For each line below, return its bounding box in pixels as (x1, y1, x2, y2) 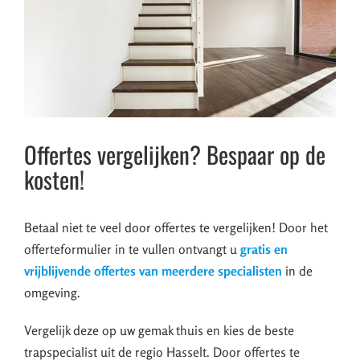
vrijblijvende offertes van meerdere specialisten (24, 263, 282, 280)
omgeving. (24, 284, 80, 301)
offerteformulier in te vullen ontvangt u (24, 241, 240, 258)
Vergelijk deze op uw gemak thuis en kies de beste (24, 322, 294, 339)
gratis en (240, 241, 288, 258)
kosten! (24, 162, 84, 197)
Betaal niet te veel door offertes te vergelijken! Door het (24, 219, 328, 236)
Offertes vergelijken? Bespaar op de (24, 137, 325, 172)
